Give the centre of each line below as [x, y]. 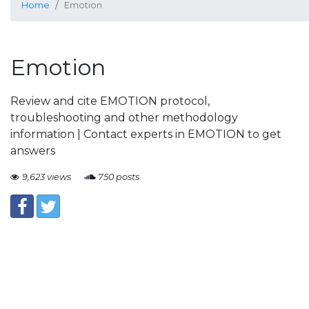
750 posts [119, 177]
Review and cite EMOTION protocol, [110, 101]
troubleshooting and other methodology [124, 118]
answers [33, 151]
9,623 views [47, 177]
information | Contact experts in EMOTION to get [146, 134]
